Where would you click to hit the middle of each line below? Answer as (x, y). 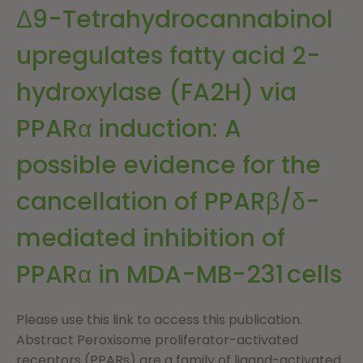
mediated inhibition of (151, 238)
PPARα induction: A (129, 128)
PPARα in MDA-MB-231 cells (179, 274)
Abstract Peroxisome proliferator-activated (157, 340)
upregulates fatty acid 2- (169, 56)
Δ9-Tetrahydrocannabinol (175, 19)
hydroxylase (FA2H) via (156, 92)
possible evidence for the (169, 165)
